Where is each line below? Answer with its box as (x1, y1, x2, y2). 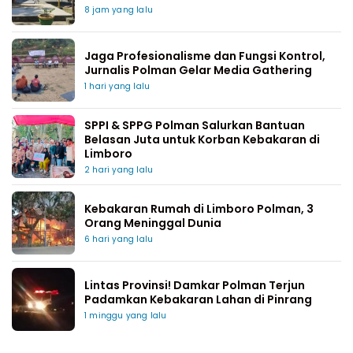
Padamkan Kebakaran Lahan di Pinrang (84, 292, 312, 307)
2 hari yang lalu (84, 164, 154, 176)
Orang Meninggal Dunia (84, 215, 221, 231)
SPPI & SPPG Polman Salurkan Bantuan (84, 117, 305, 133)
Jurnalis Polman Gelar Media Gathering (84, 62, 312, 78)
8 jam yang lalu (84, 4, 153, 16)
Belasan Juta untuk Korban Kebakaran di (84, 132, 320, 147)
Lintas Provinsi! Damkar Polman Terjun (84, 277, 305, 293)
